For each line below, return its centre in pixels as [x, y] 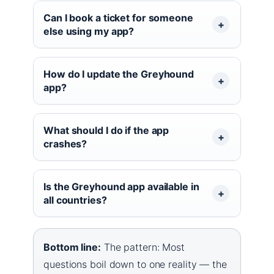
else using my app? [89, 31]
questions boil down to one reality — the [135, 264]
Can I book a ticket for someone [118, 17]
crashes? [65, 143]
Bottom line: [72, 247]
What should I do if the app [106, 130]
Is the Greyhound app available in [121, 186]
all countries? [75, 200]
